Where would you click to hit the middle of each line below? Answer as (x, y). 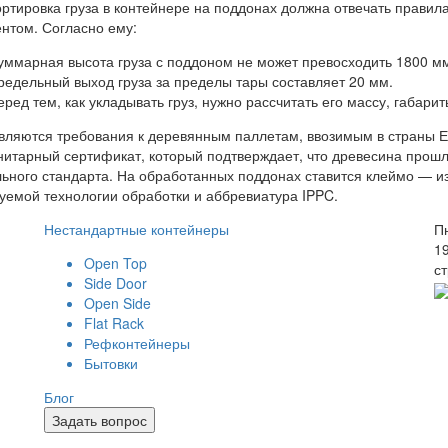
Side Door (115, 282)
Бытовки (111, 362)
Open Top (115, 262)
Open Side (117, 302)
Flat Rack (114, 322)
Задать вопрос (99, 419)
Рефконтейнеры (137, 342)
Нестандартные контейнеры (136, 228)
